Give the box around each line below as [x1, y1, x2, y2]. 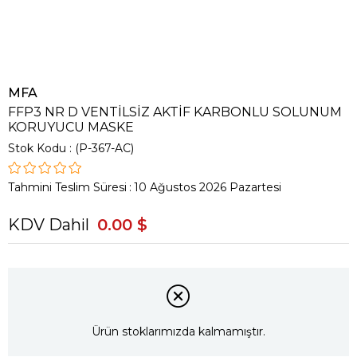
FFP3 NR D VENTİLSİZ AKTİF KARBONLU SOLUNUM [8, 104, 342, 120]
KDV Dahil [8, 215, 89, 234]
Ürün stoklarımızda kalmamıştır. [92, 324, 265, 339]
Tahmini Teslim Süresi [8, 180, 127, 194]
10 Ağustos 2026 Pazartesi [134, 180, 281, 194]
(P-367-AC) [75, 141, 134, 155]
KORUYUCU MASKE [8, 120, 134, 135]
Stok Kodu [8, 141, 66, 155]
